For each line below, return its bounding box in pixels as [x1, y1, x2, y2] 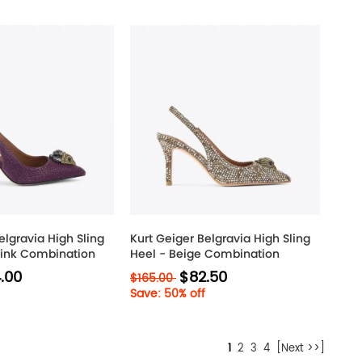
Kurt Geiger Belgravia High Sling [130, 230, 310, 246]
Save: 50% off [130, 284, 205, 303]
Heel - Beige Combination [130, 246, 280, 262]
